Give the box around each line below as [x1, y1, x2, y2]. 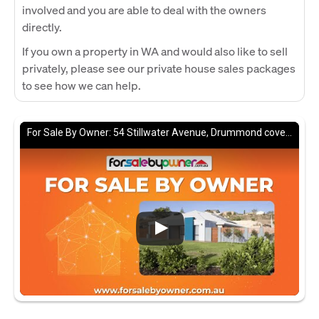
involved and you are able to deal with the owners [22, 1, 266, 17]
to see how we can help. [22, 77, 141, 93]
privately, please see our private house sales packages [22, 60, 296, 75]
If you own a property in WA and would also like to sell [22, 43, 288, 58]
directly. [22, 19, 62, 34]
